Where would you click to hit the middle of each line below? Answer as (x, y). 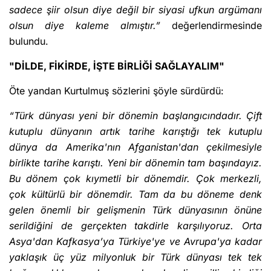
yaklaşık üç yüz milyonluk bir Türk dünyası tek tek (135, 257)
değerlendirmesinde (211, 26)
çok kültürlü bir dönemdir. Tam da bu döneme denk (135, 194)
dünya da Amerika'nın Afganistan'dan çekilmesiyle (135, 147)
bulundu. (29, 41)
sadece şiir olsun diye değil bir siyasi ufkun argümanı (135, 10)
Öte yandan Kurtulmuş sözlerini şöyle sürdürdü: (116, 91)
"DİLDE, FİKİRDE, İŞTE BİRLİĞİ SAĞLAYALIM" (117, 66)
